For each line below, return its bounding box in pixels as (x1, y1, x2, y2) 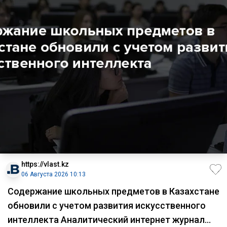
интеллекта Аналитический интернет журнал (8, 214, 205, 225)
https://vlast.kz (21, 160, 69, 169)
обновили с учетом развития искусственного (8, 200, 206, 211)
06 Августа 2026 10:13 (21, 171, 86, 178)
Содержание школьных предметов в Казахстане (8, 186, 219, 197)
